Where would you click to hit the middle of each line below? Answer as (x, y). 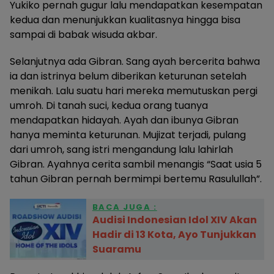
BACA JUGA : (124, 207)
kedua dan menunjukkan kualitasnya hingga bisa (125, 20)
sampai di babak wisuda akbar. (83, 35)
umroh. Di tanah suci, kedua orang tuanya (109, 106)
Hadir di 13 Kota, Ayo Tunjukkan (174, 235)
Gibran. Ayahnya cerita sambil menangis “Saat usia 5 (136, 164)
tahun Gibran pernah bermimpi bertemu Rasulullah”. (136, 179)
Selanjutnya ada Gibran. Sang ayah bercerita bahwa (135, 61)
